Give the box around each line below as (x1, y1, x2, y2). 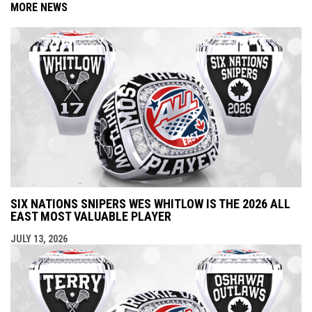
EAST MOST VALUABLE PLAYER (10, 209, 171, 224)
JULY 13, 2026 (10, 233, 68, 245)
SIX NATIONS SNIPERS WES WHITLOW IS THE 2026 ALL (10, 196, 290, 212)
